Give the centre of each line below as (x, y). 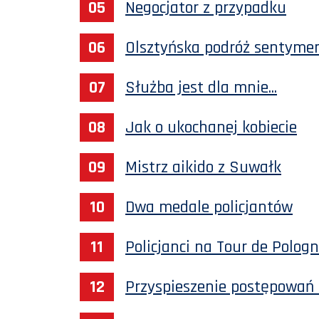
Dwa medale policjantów (209, 207)
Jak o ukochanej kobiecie (211, 127)
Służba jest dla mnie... (201, 87)
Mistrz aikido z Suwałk (203, 167)
